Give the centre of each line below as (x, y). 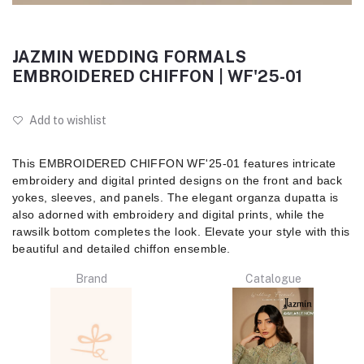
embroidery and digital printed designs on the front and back (178, 181)
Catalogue (273, 279)
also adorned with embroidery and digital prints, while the (169, 215)
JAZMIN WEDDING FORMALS (129, 57)
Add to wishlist (67, 121)
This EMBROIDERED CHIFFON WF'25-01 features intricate (174, 164)
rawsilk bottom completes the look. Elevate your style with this (181, 232)
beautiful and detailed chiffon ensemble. (121, 249)
